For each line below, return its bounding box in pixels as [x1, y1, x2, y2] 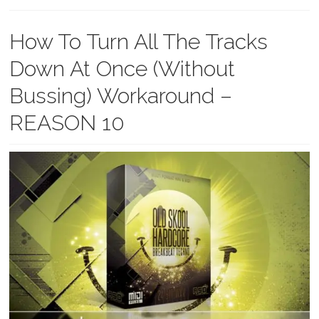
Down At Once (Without [9, 56, 236, 81]
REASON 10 [9, 110, 125, 135]
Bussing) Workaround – [9, 83, 233, 108]
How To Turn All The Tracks [9, 29, 268, 54]
